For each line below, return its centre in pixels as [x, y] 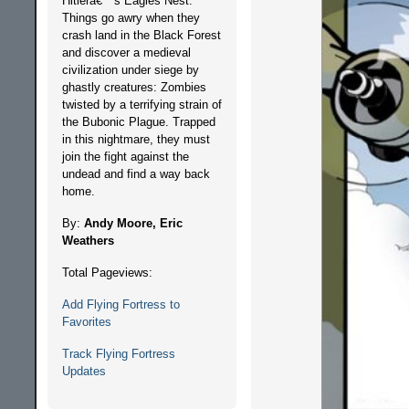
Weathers [88, 241]
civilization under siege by [130, 70]
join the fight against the [125, 157]
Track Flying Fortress [118, 354]
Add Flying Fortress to [121, 304]
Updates [84, 371]
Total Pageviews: [107, 273]
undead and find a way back [136, 174]
